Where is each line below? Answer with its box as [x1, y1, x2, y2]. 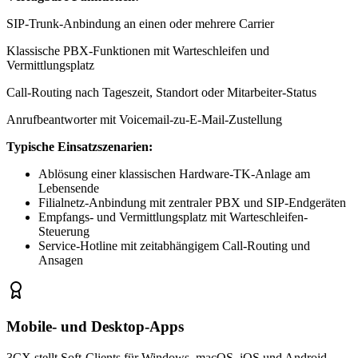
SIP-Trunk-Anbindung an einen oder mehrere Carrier [6, 17, 274, 31]
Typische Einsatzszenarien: [6, 140, 153, 154]
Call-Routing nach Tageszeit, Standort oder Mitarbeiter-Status [6, 86, 316, 100]
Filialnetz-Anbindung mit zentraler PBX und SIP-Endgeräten [38, 196, 346, 210]
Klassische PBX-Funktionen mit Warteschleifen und [6, 44, 269, 58]
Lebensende [38, 181, 99, 196]
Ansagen [38, 253, 83, 268]
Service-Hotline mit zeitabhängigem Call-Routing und [38, 239, 310, 253]
